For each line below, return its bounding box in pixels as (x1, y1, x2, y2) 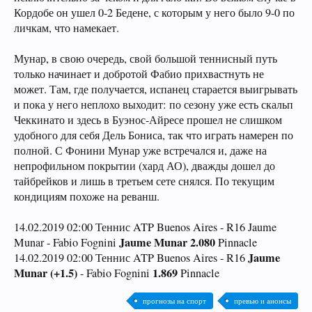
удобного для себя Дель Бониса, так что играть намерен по (14, 127, 293, 143)
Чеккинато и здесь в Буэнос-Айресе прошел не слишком (14, 112, 282, 127)
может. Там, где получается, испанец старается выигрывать (14, 81, 297, 97)
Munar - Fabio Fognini (14, 235, 119, 250)
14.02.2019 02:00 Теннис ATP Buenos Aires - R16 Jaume (14, 219, 276, 235)
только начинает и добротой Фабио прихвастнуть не (14, 66, 264, 81)
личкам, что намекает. (14, 20, 119, 36)
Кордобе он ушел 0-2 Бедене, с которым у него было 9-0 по (14, 5, 295, 20)
